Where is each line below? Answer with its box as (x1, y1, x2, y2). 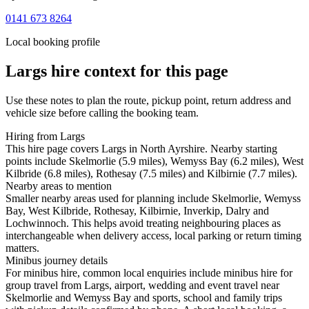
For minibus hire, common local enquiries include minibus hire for (6, 267, 292, 279)
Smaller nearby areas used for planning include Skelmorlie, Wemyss (6, 192, 301, 205)
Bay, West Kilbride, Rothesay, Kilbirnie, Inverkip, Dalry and (6, 205, 269, 217)
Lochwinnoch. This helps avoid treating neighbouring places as (6, 217, 281, 230)
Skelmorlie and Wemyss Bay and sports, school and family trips (6, 292, 282, 304)
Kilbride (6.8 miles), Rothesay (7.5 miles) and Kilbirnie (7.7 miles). (6, 168, 297, 180)
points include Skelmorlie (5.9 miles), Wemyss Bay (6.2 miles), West (6, 155, 303, 168)
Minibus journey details (6, 255, 108, 267)
